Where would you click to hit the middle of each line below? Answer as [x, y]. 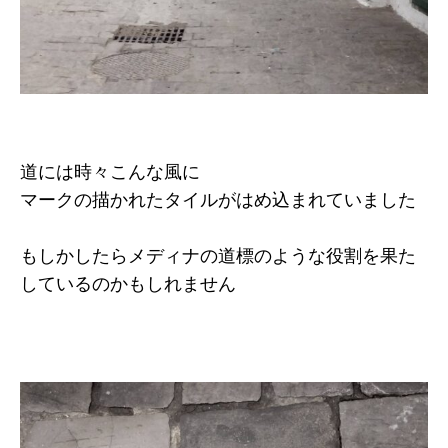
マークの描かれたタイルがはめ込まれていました [218, 200]
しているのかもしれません [128, 284]
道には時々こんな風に [110, 172]
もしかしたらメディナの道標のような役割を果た [218, 256]
